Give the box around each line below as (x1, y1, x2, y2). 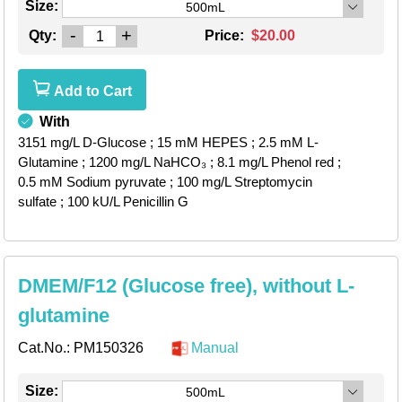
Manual (190, 340, 239, 356)
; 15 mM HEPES (150, 135, 248, 151)
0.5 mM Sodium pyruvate (18, 174, 166, 190)
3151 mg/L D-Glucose (18, 135, 146, 151)
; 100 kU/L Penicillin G (60, 194, 188, 210)
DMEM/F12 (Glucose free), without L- (18, 275, 354, 298)
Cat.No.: (18, 340, 74, 356)
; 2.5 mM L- (251, 135, 319, 151)
